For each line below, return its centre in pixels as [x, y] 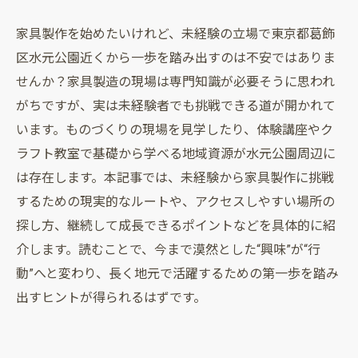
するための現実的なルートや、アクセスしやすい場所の [175, 202]
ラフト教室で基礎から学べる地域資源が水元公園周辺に [176, 154]
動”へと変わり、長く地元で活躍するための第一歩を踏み [177, 274]
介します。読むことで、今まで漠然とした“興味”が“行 [168, 250]
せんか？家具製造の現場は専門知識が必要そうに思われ [175, 82]
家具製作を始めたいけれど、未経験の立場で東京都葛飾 [175, 34]
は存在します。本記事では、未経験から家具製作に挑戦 [175, 178]
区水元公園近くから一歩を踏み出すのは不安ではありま [176, 58]
